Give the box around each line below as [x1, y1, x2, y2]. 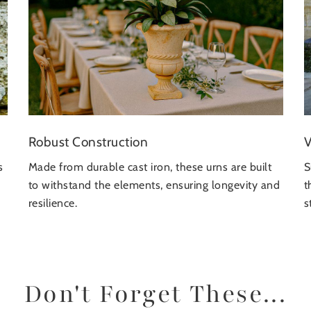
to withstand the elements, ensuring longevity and [28, 178, 280, 192]
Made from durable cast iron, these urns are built [28, 160, 271, 174]
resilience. [28, 196, 77, 210]
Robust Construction [28, 133, 148, 150]
